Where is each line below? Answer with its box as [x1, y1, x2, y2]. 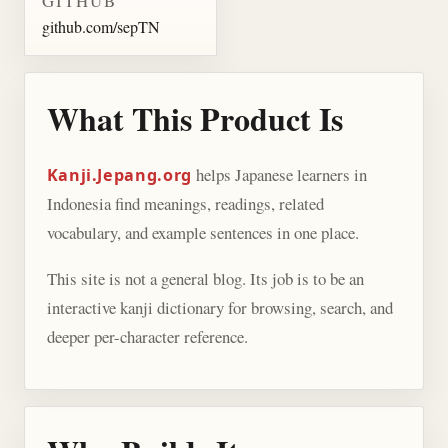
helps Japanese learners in [191, 162, 367, 186]
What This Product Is [46, 94, 343, 142]
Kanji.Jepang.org [46, 163, 192, 186]
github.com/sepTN [41, 16, 160, 38]
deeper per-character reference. [46, 324, 248, 348]
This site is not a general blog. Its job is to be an [46, 266, 364, 290]
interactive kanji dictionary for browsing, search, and [46, 295, 393, 319]
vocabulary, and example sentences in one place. [46, 220, 359, 244]
